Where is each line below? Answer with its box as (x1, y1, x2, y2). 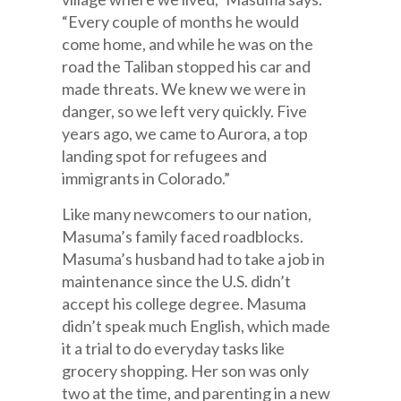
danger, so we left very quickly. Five (62, 101, 308, 121)
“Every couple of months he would (62, 12, 300, 31)
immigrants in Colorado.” (62, 168, 231, 188)
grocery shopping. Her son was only (62, 361, 310, 380)
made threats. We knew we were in (62, 79, 307, 98)
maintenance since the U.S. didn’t (62, 271, 292, 291)
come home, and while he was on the (62, 34, 314, 54)
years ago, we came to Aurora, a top (62, 124, 309, 143)
